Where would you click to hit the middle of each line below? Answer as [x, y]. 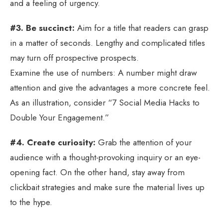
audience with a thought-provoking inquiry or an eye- [105, 157]
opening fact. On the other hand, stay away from [97, 172]
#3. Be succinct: [42, 28]
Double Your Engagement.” [59, 117]
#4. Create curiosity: [53, 142]
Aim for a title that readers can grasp [142, 28]
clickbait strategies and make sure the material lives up [107, 187]
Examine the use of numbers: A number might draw [104, 72]
